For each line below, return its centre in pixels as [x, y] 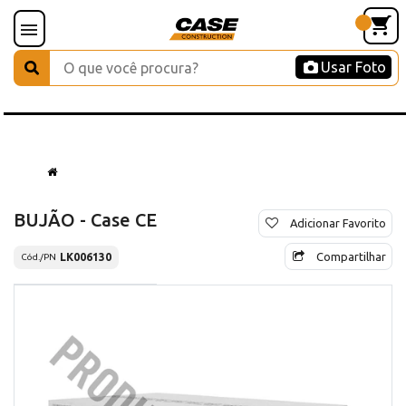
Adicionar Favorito [338, 222]
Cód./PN [39, 257]
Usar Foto [353, 67]
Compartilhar [351, 256]
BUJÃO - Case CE [85, 219]
